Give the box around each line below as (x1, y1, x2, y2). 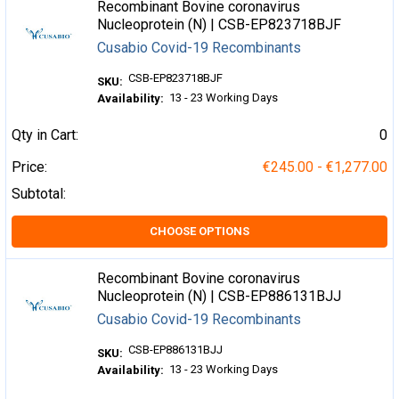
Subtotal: (12, 185, 66, 202)
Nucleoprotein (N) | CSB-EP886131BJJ (97, 288, 342, 305)
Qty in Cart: (12, 126, 78, 143)
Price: (12, 159, 47, 175)
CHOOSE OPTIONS (150, 224, 249, 238)
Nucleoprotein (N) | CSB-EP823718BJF (97, 16, 342, 33)
